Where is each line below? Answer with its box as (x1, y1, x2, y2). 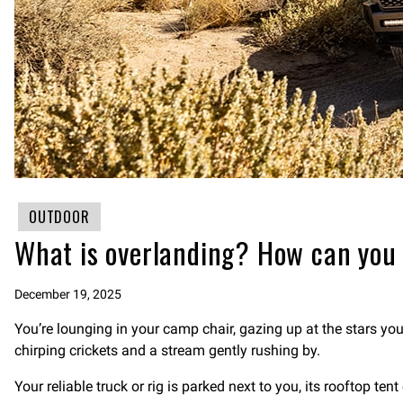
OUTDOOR (29, 206, 90, 228)
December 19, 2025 (14, 287, 121, 301)
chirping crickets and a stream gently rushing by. (14, 342, 320, 359)
